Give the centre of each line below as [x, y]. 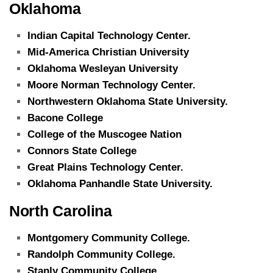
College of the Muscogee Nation [105, 134]
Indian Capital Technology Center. [109, 35]
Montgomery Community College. [109, 238]
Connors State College [82, 151]
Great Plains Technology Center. [105, 167]
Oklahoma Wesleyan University [103, 68]
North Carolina [61, 211]
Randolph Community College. [101, 254]
